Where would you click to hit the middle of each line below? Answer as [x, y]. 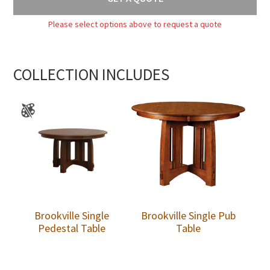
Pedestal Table [72, 228]
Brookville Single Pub [189, 216]
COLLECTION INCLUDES [92, 74]
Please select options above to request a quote [135, 24]
